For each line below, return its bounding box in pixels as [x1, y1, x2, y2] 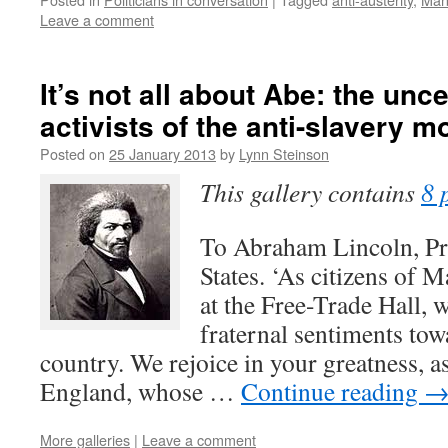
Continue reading [241, 374, 424, 408]
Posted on [40, 143, 105, 164]
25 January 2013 [109, 143, 216, 164]
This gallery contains [200, 175, 421, 209]
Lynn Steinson [239, 143, 329, 164]
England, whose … [40, 374, 241, 408]
